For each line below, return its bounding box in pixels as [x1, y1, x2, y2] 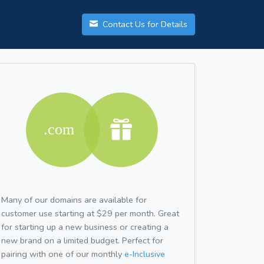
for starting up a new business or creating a [1, 220, 169, 233]
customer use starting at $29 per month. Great [1, 207, 179, 219]
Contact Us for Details [100, 18, 187, 31]
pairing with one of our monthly [1, 247, 124, 260]
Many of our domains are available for [1, 193, 147, 206]
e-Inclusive [124, 247, 165, 260]
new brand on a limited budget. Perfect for [1, 234, 163, 246]
